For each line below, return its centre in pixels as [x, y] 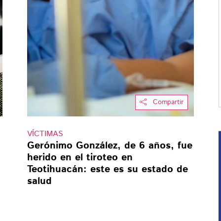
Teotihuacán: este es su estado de [107, 169]
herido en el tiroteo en [80, 157]
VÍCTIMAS [45, 134]
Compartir [168, 102]
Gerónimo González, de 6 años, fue [110, 146]
